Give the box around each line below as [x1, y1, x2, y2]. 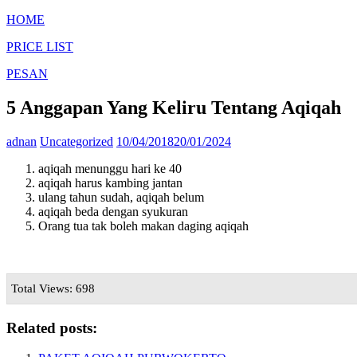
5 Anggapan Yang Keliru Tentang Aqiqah [6, 96, 341, 118]
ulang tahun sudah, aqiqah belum [38, 190, 204, 204]
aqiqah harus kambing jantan [38, 175, 182, 190]
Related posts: [6, 319, 97, 336]
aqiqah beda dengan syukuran [38, 204, 188, 218]
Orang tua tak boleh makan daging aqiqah [38, 218, 249, 233]
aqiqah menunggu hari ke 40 [38, 161, 182, 175]
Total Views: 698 [11, 281, 95, 295]
